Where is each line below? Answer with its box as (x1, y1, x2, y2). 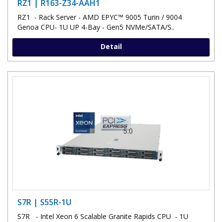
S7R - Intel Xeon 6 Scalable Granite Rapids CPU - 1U (17, 211, 188, 221)
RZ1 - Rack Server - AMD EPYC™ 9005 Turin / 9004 (17, 12, 182, 22)
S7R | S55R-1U (17, 196, 71, 208)
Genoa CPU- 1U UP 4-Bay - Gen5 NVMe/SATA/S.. (17, 22, 174, 32)
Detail (100, 41, 122, 51)
